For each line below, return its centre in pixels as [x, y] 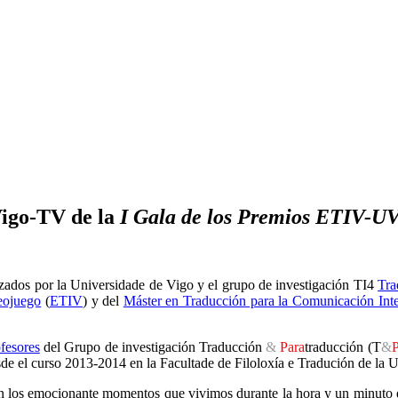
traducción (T [343, 347]
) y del [103, 301]
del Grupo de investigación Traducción [153, 347]
